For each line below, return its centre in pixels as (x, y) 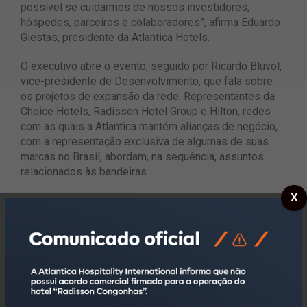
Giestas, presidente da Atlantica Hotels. (115, 38)
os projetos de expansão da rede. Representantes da (148, 97)
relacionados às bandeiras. (85, 172)
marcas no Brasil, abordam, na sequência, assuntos (142, 157)
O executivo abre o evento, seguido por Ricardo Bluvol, (151, 66)
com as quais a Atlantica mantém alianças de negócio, (149, 127)
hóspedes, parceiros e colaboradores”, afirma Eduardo (150, 23)
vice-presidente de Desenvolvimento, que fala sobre (147, 82)
